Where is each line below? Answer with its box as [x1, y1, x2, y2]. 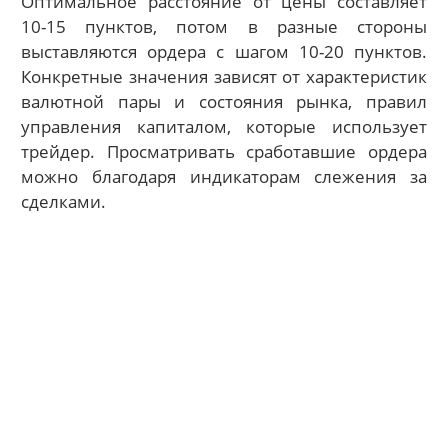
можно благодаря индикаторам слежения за [21, 164, 427, 188]
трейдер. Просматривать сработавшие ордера [21, 139, 427, 163]
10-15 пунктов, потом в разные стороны [21, 14, 427, 38]
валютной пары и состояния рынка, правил [21, 89, 427, 113]
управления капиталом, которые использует [21, 114, 427, 138]
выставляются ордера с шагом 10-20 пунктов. [21, 39, 427, 63]
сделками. [21, 189, 107, 213]
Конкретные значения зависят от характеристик [21, 64, 427, 88]
